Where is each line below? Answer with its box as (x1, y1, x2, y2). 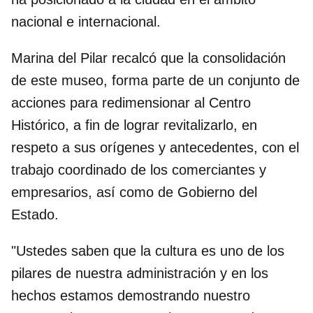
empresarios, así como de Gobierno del (11, 184, 257, 200)
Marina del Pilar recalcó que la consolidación (11, 50, 286, 66)
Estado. (11, 206, 59, 222)
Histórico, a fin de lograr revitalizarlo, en (11, 117, 257, 133)
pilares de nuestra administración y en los (11, 265, 268, 281)
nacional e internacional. (11, 13, 161, 29)
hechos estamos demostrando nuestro (11, 287, 250, 303)
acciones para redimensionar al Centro (11, 94, 251, 110)
